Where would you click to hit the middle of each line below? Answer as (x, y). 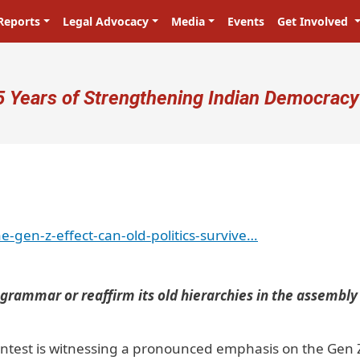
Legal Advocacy (106, 21)
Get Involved (314, 21)
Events (245, 21)
